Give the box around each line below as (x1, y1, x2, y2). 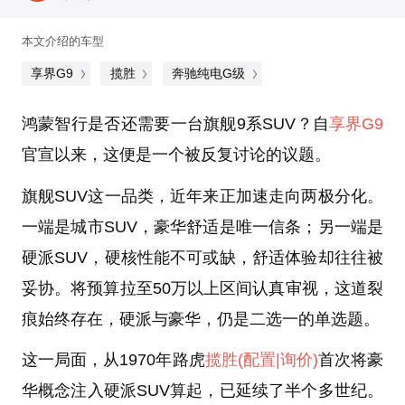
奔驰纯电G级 (172, 65, 246, 80)
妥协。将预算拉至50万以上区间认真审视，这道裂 (21, 278, 384, 297)
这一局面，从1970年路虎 (21, 351, 205, 370)
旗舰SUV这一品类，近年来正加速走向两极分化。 (21, 186, 384, 205)
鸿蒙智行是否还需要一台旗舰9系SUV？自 (21, 114, 330, 133)
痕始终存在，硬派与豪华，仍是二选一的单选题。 (21, 309, 380, 328)
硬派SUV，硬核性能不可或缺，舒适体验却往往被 (21, 248, 384, 267)
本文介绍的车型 (21, 33, 104, 48)
